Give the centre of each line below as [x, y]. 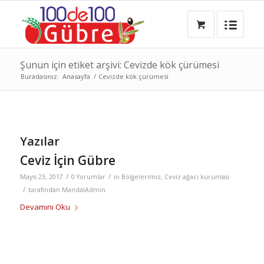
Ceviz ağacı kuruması [197, 177]
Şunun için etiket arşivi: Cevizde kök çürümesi [119, 65]
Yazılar [39, 141]
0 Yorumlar [88, 177]
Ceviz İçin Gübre [67, 160]
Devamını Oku [45, 207]
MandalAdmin [83, 190]
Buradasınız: [39, 76]
